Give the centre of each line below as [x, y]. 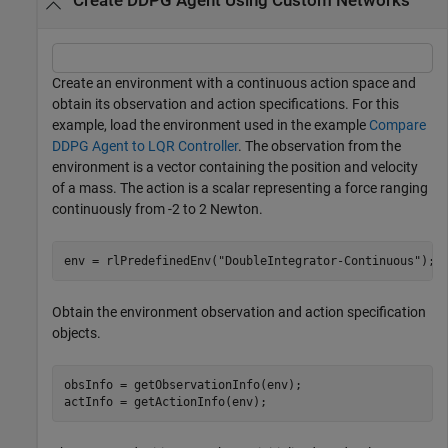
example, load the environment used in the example [210, 125]
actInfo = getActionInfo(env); [165, 401]
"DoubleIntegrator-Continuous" [319, 260]
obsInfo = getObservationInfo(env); [182, 384]
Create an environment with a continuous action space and [234, 83]
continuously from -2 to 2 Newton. [157, 209]
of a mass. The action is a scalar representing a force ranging [240, 188]
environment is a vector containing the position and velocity [235, 167]
